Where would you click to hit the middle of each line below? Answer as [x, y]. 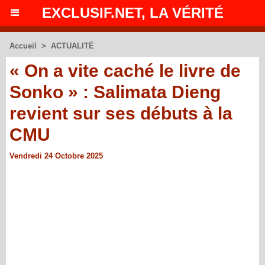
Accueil [23, 46]
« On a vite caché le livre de [125, 71]
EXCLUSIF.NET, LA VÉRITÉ [132, 13]
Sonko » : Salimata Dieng [115, 92]
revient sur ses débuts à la [121, 113]
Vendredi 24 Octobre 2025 [56, 156]
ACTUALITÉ [72, 46]
